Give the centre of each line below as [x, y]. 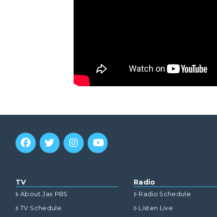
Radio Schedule [165, 194]
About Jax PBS [44, 194]
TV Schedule [41, 208]
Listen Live [156, 208]
